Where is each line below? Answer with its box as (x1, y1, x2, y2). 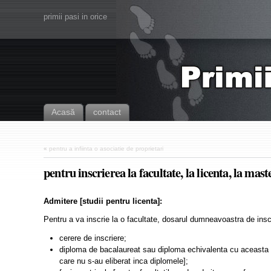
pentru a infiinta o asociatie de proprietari (49, 145, 163, 152)
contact (93, 107, 121, 117)
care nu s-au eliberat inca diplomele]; (59, 256, 188, 266)
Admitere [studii (44, 197, 106, 206)
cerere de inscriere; (59, 233, 126, 243)
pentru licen (106, 197, 151, 206)
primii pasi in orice (44, 12, 107, 21)
